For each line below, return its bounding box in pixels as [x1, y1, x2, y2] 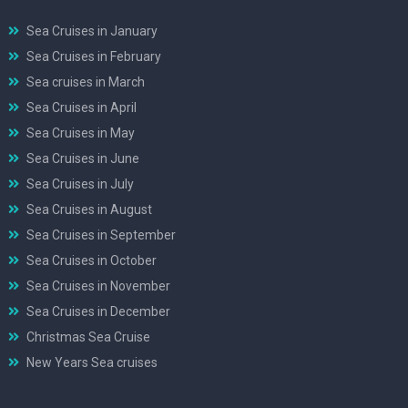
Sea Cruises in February [26, 48, 161, 64]
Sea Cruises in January [26, 23, 158, 38]
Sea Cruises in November [26, 278, 170, 293]
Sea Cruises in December [26, 303, 170, 319]
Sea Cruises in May [26, 125, 135, 140]
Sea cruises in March [26, 74, 145, 89]
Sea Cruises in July [26, 176, 134, 191]
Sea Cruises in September [26, 227, 176, 242]
